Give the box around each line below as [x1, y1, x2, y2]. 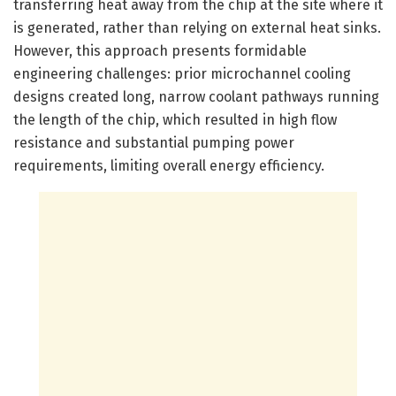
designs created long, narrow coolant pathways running [13, 88, 379, 105]
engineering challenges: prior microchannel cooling [13, 65, 351, 82]
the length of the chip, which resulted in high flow [13, 110, 337, 128]
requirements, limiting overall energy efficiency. [13, 156, 324, 174]
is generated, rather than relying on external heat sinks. [13, 19, 381, 36]
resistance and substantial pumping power [13, 133, 294, 151]
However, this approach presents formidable [13, 42, 307, 59]
